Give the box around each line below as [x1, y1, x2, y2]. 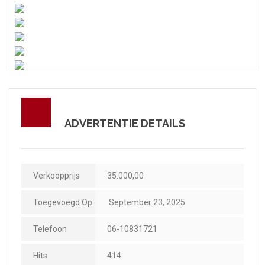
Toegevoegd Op [33, 197, 92, 207]
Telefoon [33, 224, 67, 234]
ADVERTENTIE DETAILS [64, 117, 185, 130]
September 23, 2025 [107, 197, 185, 207]
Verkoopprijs [33, 170, 80, 180]
